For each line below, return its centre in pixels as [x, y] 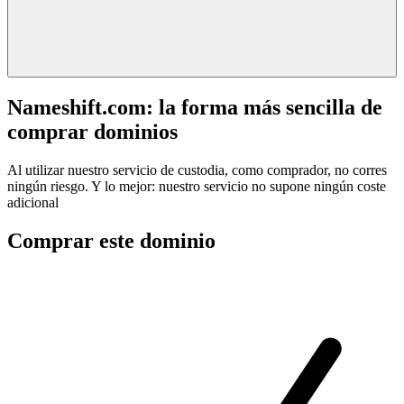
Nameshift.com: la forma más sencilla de [195, 107]
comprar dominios [92, 131]
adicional [33, 202]
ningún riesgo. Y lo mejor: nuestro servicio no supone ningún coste [197, 186]
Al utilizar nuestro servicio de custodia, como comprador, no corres [197, 170]
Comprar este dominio [111, 240]
